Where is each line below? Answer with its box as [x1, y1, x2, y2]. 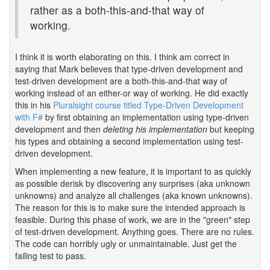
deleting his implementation [103, 123, 207, 135]
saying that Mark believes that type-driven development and [15, 63, 243, 75]
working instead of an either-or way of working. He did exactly [15, 87, 248, 99]
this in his [15, 99, 53, 111]
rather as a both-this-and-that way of [30, 2, 204, 17]
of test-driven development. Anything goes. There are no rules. [15, 225, 254, 237]
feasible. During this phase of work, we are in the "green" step [15, 213, 250, 225]
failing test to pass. [15, 250, 86, 262]
